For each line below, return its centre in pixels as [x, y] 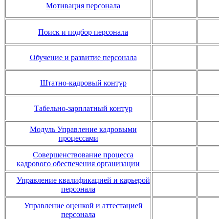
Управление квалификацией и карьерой [83, 180]
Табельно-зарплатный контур [83, 108]
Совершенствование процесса [83, 154]
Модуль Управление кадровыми [83, 129]
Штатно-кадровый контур [83, 83]
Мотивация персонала [83, 5]
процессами [78, 138]
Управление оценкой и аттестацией [83, 205]
